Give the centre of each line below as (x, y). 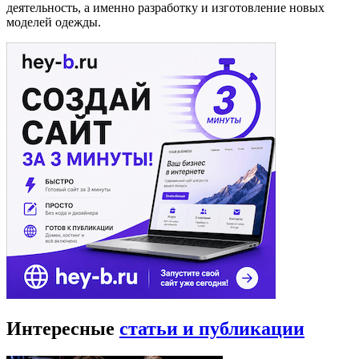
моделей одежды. (54, 22)
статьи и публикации (212, 329)
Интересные (63, 329)
